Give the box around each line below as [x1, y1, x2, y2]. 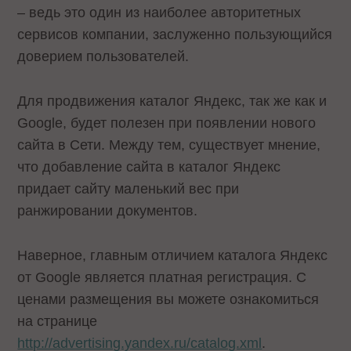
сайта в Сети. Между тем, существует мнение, [17, 136, 321, 153]
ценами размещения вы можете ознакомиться [17, 291, 320, 307]
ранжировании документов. [17, 202, 198, 219]
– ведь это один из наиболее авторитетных [17, 5, 302, 21]
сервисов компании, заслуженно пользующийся [17, 27, 333, 43]
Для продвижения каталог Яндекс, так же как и [17, 92, 327, 109]
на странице [17, 313, 98, 329]
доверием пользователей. [17, 49, 190, 65]
